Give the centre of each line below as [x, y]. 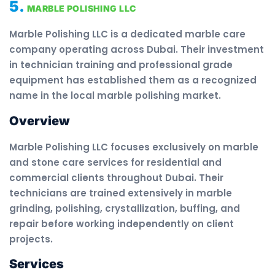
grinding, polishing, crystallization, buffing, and [125, 208]
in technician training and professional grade [121, 65]
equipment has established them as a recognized [133, 80]
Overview [40, 121]
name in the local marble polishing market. [115, 96]
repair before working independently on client [122, 223]
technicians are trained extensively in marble [121, 193]
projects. [31, 239]
